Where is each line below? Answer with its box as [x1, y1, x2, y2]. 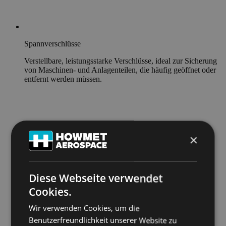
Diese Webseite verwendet [29, 171, 163, 186]
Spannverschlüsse [24, 39, 81, 48]
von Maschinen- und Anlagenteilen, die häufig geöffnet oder [24, 65, 216, 74]
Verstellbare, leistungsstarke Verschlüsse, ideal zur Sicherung [24, 56, 217, 65]
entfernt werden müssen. [24, 74, 102, 83]
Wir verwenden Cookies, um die [29, 203, 140, 213]
